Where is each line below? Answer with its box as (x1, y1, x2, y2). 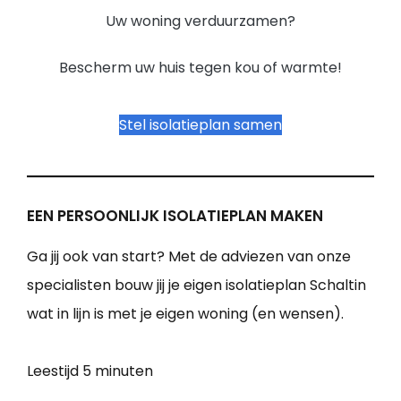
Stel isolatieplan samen (119, 115, 282, 136)
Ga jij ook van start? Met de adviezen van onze (27, 246, 351, 268)
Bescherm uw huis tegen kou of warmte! (59, 57, 342, 79)
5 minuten (82, 361, 153, 382)
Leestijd (27, 361, 82, 382)
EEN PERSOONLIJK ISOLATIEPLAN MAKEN (27, 205, 323, 227)
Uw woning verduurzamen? (106, 11, 295, 32)
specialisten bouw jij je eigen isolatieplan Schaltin (27, 275, 366, 296)
